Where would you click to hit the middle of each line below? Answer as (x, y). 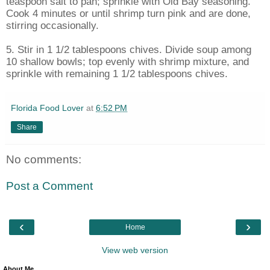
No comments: (44, 160)
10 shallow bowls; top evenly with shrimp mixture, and (127, 62)
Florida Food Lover (47, 108)
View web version (135, 250)
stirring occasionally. (52, 26)
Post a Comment (49, 186)
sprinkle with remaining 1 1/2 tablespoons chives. (117, 74)
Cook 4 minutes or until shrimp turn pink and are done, (128, 14)
